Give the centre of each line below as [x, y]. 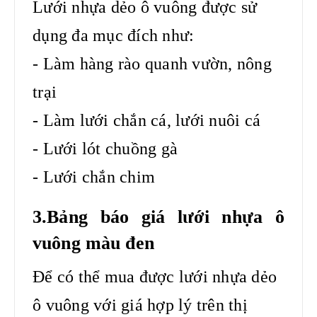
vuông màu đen [93, 243]
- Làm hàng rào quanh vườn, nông [152, 63]
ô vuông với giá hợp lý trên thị [140, 305]
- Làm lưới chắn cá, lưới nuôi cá [146, 120]
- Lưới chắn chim [94, 177]
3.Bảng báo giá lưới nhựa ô [158, 217]
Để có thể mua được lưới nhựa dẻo [155, 276]
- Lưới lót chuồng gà [105, 148]
